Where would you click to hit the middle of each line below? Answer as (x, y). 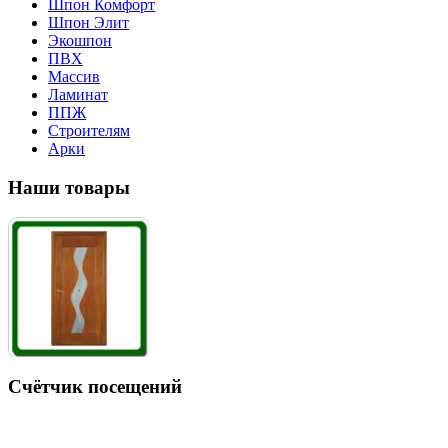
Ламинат (78, 94)
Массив (74, 76)
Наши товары (69, 187)
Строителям (89, 130)
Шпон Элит (88, 22)
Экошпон (80, 40)
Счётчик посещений (95, 387)
